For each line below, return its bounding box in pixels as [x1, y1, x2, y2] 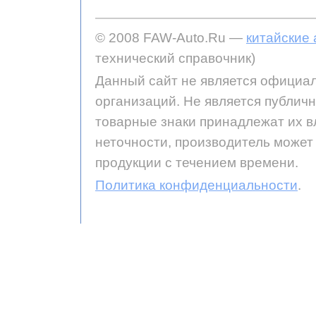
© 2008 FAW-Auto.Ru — [95, 30, 246, 45]
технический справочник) [95, 50, 255, 66]
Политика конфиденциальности [95, 177, 298, 193]
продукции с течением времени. [95, 154, 298, 170]
